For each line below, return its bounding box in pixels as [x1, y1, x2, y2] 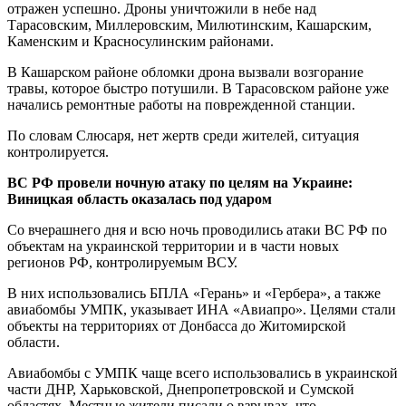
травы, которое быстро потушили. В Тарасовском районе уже [7, 80, 389, 96]
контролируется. [7, 143, 109, 159]
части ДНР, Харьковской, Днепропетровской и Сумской [7, 381, 354, 397]
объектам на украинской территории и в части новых [7, 237, 339, 254]
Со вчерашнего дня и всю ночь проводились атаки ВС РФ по [7, 221, 387, 237]
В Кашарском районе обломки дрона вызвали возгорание [7, 63, 363, 80]
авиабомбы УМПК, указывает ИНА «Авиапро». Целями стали [7, 301, 396, 317]
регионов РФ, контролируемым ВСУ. [7, 254, 237, 270]
